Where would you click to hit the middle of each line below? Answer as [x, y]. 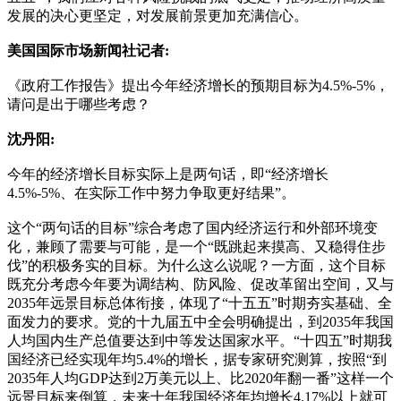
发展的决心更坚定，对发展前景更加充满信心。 [158, 15]
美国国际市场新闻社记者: [88, 50]
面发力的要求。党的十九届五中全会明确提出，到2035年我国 [200, 321]
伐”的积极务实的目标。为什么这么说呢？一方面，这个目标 [196, 265]
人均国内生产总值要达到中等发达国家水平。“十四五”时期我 [200, 340]
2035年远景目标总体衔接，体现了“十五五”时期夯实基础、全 [200, 303]
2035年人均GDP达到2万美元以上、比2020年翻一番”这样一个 [200, 378]
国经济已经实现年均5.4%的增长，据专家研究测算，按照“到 [197, 359]
